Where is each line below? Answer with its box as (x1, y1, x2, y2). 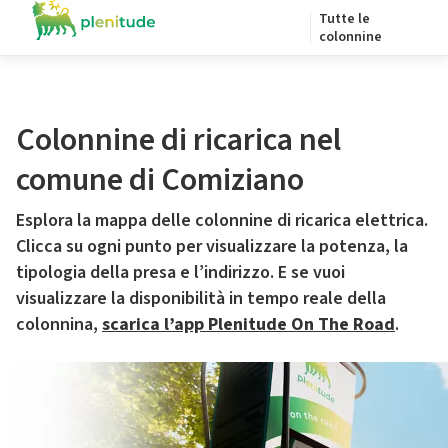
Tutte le (319, 9, 370, 29)
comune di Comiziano (16, 157, 304, 203)
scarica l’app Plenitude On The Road (102, 312, 395, 337)
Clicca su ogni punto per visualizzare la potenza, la (16, 234, 408, 259)
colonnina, (16, 312, 102, 337)
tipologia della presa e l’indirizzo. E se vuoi (16, 260, 345, 285)
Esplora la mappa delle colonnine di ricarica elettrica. (16, 208, 428, 233)
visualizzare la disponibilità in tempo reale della (16, 286, 386, 311)
